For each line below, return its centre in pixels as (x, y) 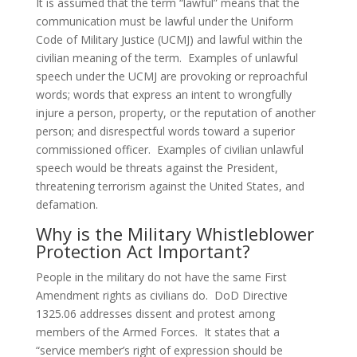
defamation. (67, 204)
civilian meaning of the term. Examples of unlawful (167, 58)
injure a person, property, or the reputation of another (175, 113)
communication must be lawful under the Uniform (164, 21)
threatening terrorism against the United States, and (170, 186)
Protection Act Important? (143, 251)
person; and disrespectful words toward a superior (165, 131)
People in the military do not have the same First (161, 277)
